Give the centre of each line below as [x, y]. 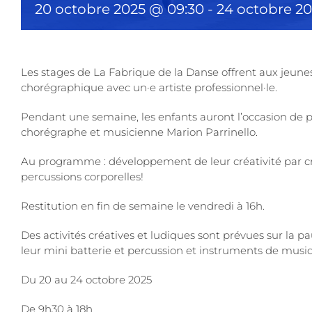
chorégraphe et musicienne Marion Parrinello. [139, 132]
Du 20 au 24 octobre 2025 [86, 280]
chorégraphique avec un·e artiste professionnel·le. [149, 88]
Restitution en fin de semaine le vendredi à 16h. [143, 206]
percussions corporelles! [82, 177]
